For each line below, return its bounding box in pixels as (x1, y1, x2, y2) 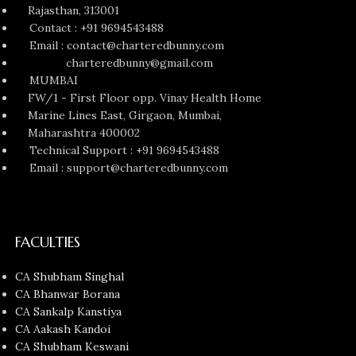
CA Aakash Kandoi (15, 322, 111, 337)
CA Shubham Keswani (15, 339, 130, 354)
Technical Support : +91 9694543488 (29, 143, 220, 158)
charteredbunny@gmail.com (15, 56, 214, 71)
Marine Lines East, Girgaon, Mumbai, (15, 108, 222, 123)
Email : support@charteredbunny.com (29, 161, 229, 176)
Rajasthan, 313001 (15, 3, 120, 18)
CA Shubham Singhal (15, 269, 125, 284)
